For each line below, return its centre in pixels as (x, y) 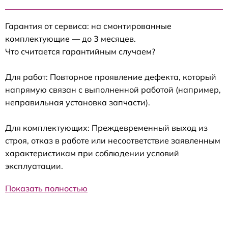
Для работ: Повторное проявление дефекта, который (111, 77)
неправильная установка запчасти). (78, 103)
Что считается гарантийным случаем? (80, 52)
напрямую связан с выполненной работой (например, (113, 90)
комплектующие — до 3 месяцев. (70, 39)
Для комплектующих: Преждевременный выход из (106, 128)
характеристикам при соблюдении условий (92, 153)
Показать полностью (46, 189)
